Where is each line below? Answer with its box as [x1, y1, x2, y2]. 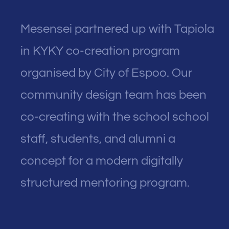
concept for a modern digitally [20, 154, 183, 167]
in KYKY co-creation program [20, 44, 180, 57]
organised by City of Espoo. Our [20, 66, 192, 79]
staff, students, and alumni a [20, 132, 175, 145]
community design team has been [20, 88, 207, 101]
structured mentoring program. [20, 176, 190, 189]
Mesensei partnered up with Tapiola [20, 22, 214, 35]
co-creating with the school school [20, 110, 209, 123]
